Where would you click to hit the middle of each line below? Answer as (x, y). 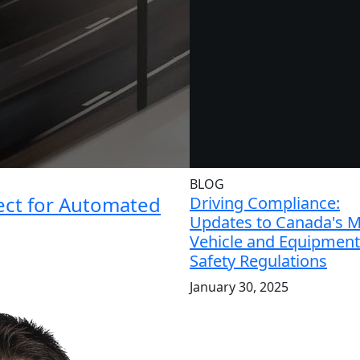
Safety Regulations (258, 261)
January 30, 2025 (239, 287)
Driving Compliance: (265, 203)
